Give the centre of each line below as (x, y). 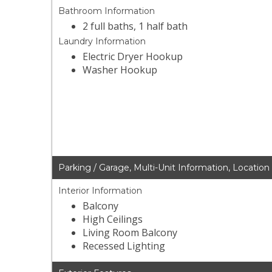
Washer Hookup (120, 70)
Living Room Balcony (130, 233)
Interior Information (100, 191)
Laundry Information (102, 42)
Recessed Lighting (124, 246)
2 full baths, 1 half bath (135, 26)
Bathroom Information (107, 11)
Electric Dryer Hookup (133, 57)
